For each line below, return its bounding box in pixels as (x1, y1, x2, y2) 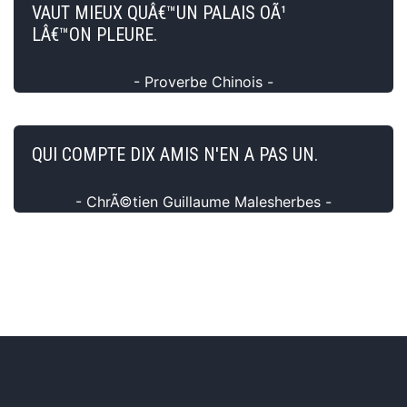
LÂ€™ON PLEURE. (32, 23, 157, 45)
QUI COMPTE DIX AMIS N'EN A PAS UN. (32, 143, 318, 165)
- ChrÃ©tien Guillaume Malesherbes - (75, 192, 332, 211)
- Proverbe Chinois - (134, 72, 273, 91)
